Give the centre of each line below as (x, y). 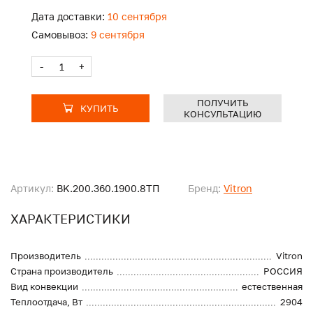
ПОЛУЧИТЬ (223, 103)
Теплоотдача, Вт (46, 302)
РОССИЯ (283, 271)
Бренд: (204, 189)
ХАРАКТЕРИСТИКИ (71, 219)
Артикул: (32, 189)
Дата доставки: (68, 17)
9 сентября (116, 35)
